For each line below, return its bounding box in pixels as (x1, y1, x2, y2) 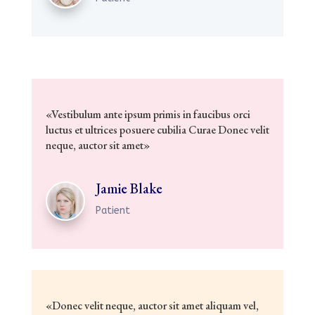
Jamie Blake (95, 179, 162, 198)
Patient (95, 204, 130, 217)
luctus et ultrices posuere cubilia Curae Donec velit (45, 122, 269, 137)
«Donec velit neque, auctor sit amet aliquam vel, (45, 297, 259, 313)
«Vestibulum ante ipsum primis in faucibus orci (45, 106, 250, 122)
